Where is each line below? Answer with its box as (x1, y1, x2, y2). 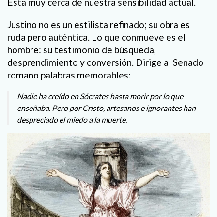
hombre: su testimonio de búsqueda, (7, 44, 156, 55)
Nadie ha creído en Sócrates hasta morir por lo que (17, 91, 183, 101)
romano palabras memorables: (7, 69, 131, 80)
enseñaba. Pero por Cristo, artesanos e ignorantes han (17, 103, 196, 112)
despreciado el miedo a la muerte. (17, 114, 127, 124)
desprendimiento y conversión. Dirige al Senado (7, 56, 203, 68)
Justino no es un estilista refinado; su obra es (7, 18, 190, 30)
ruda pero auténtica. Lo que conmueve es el (7, 31, 186, 43)
